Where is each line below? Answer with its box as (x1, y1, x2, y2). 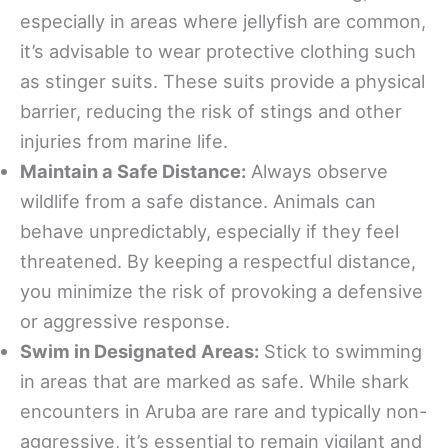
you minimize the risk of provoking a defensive (20, 280, 423, 303)
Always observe (246, 160, 388, 183)
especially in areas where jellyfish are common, (20, 10, 426, 33)
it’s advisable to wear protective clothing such (20, 40, 416, 63)
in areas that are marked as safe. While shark (20, 370, 409, 393)
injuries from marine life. (20, 130, 228, 153)
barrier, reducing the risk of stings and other (20, 100, 402, 123)
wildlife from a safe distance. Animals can (20, 190, 376, 213)
